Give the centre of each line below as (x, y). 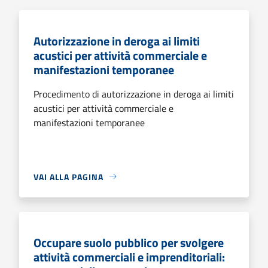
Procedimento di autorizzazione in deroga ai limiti (134, 94)
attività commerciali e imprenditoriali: (129, 257)
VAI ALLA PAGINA (68, 176)
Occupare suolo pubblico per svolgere (129, 242)
